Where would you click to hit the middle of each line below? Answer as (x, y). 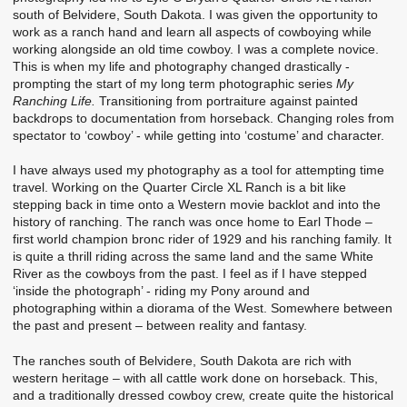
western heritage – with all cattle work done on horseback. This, (195, 377)
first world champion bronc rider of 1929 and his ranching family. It (202, 239)
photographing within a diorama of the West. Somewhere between (203, 308)
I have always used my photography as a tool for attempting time (199, 170)
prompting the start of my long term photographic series (174, 83)
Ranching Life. (54, 100)
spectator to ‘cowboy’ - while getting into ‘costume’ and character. (199, 135)
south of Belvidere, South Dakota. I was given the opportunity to (195, 14)
